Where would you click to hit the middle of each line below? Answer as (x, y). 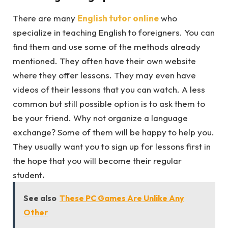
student (27, 175)
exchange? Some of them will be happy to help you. (113, 132)
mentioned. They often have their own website (104, 61)
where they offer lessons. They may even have (104, 75)
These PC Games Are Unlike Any (122, 198)
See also (40, 198)
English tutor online (118, 18)
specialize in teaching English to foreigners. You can (114, 32)
